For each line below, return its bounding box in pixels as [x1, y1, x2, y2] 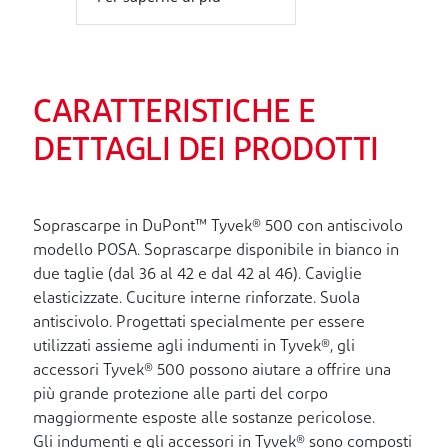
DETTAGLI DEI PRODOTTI [33, 136, 379, 169]
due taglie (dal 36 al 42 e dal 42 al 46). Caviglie [33, 267, 362, 284]
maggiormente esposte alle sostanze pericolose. [33, 411, 375, 428]
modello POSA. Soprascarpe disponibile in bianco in [33, 243, 399, 260]
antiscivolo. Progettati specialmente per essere [33, 315, 365, 332]
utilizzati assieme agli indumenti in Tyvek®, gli [33, 339, 355, 356]
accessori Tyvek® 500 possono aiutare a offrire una [33, 363, 391, 380]
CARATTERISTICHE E [33, 98, 316, 131]
